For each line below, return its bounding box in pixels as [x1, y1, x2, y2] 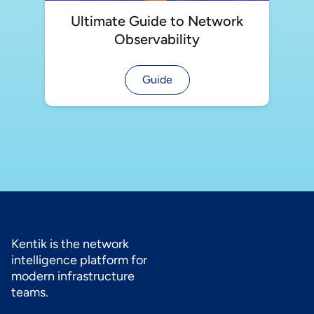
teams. [11, 284, 48, 300]
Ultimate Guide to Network [71, 12, 243, 29]
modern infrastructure [11, 268, 135, 284]
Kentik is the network [11, 235, 129, 252]
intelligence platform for [11, 252, 147, 268]
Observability [114, 30, 200, 48]
